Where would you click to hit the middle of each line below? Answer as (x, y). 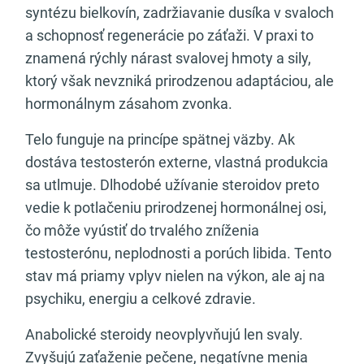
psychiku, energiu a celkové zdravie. (141, 299)
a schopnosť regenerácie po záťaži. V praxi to (169, 35)
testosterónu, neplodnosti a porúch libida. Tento (178, 253)
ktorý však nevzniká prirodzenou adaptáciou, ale (180, 81)
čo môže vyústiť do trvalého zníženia (142, 230)
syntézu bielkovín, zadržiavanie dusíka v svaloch (180, 13)
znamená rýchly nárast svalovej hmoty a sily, (168, 58)
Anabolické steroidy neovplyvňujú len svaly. (164, 334)
